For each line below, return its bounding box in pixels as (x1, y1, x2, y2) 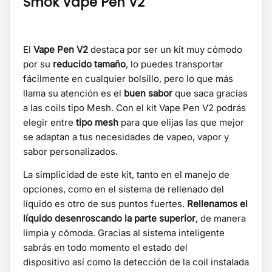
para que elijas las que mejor (118, 117, 244, 129)
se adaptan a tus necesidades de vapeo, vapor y (23, 131, 229, 143)
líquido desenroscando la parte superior (23, 212, 195, 225)
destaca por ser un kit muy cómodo (88, 44, 242, 56)
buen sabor (124, 87, 172, 100)
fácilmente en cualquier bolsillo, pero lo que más (23, 73, 233, 85)
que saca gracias (172, 87, 248, 100)
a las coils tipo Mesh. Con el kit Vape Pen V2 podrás (23, 102, 246, 114)
